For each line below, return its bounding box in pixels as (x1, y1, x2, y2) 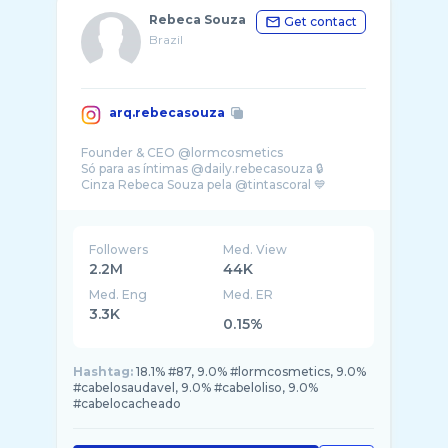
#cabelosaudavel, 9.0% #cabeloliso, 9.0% (73, 380, 318, 395)
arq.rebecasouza (109, 105, 225, 120)
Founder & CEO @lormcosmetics (81, 145, 283, 160)
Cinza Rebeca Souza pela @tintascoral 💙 (81, 177, 326, 192)
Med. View (223, 242, 288, 257)
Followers (89, 242, 148, 257)
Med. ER (223, 287, 274, 302)
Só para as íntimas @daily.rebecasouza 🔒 (81, 161, 324, 176)
